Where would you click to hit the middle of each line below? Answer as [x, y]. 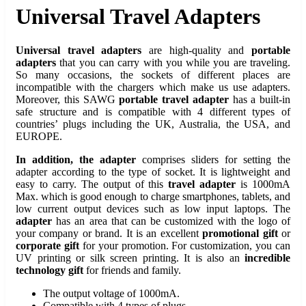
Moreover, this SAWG [68, 99]
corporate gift [47, 245]
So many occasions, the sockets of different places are [153, 74]
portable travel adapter [174, 99]
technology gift [50, 270]
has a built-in [259, 99]
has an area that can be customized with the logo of [171, 221]
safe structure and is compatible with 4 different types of [153, 111]
